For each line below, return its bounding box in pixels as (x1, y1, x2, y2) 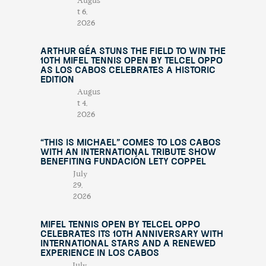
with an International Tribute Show (40, 148, 216, 157)
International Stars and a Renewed (40, 239, 216, 249)
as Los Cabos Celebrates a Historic (40, 66, 216, 75)
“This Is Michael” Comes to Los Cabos (40, 138, 221, 148)
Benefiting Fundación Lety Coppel (40, 157, 206, 167)
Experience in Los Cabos (40, 249, 159, 258)
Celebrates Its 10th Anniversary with (40, 230, 223, 239)
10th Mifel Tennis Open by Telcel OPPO (40, 56, 223, 66)
